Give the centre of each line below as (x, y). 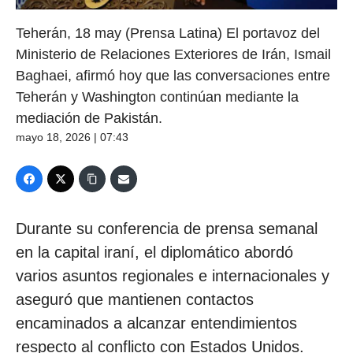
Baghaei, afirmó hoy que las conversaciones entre (173, 75)
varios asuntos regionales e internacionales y (173, 275)
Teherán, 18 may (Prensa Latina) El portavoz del (168, 33)
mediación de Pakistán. (89, 118)
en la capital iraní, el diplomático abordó (154, 252)
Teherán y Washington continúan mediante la (157, 97)
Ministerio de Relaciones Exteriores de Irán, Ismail (173, 54)
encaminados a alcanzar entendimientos (156, 323)
